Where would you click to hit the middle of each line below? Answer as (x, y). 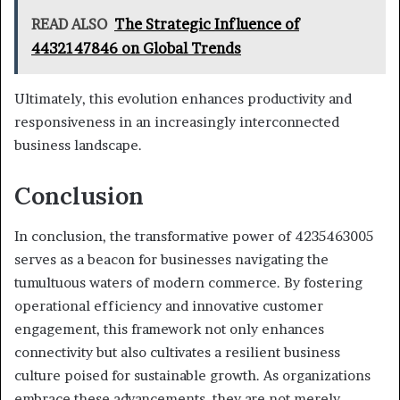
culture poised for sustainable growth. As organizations (192, 375)
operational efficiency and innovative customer (169, 305)
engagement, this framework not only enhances (169, 329)
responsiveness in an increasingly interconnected (177, 122)
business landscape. (78, 146)
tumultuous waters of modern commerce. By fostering (188, 282)
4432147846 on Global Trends (136, 49)
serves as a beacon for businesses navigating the (171, 259)
